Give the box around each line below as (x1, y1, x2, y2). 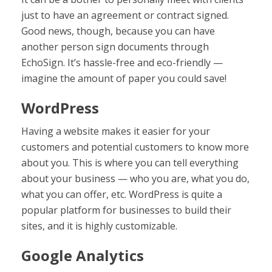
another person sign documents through (21, 40, 209, 53)
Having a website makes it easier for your (21, 124, 210, 138)
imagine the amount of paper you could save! (21, 72, 226, 85)
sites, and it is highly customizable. (21, 219, 177, 233)
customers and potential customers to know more (21, 140, 249, 154)
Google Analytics (21, 245, 144, 265)
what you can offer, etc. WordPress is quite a (21, 188, 222, 201)
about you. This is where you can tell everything (21, 156, 239, 169)
